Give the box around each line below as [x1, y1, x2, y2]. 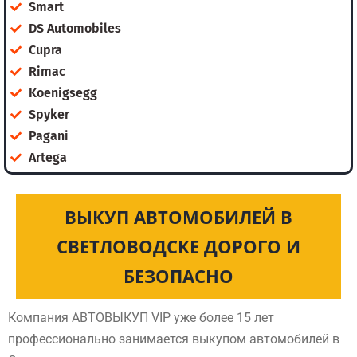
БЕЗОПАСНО [124, 264, 233, 288]
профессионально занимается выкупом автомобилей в [8, 331, 339, 347]
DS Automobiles [28, 21, 121, 36]
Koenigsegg [28, 85, 97, 100]
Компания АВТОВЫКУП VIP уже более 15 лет [8, 310, 274, 325]
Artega [28, 150, 67, 165]
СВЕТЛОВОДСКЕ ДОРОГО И [57, 234, 300, 258]
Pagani [28, 128, 69, 143]
